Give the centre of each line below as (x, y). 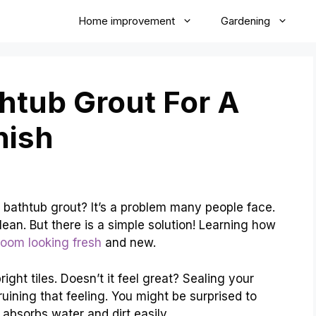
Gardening (245, 21)
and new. (129, 243)
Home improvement (127, 21)
